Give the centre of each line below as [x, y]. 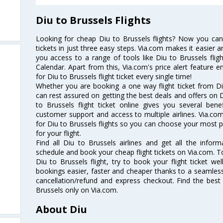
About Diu [61, 210]
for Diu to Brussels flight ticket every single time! [113, 76]
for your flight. [58, 133]
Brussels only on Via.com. [77, 190]
